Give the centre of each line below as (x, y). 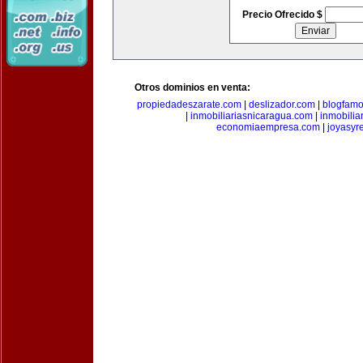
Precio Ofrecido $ (283, 15)
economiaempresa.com (268, 127)
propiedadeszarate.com (189, 105)
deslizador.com (282, 105)
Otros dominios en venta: (192, 88)
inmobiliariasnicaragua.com (252, 116)
